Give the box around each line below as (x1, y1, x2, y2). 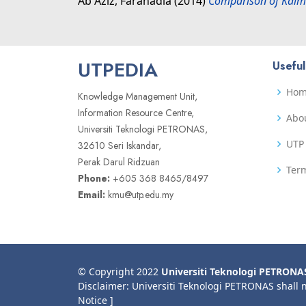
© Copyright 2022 (78, 265, 161, 278)
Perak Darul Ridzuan (78, 155, 160, 169)
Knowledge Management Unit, (78, 89, 197, 103)
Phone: (78, 171, 110, 185)
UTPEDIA (78, 56, 158, 84)
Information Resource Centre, (78, 106, 194, 120)
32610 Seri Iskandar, (78, 139, 161, 152)
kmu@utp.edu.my (105, 188, 173, 201)
